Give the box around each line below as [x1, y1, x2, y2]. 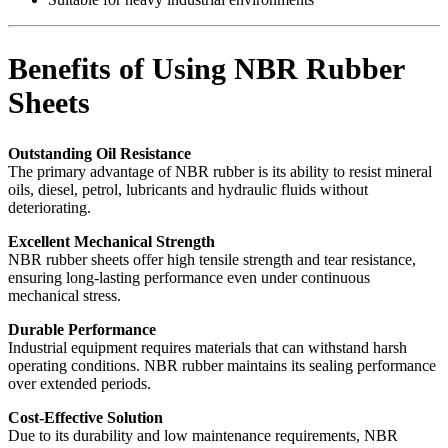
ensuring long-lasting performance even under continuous [8, 269, 370, 287]
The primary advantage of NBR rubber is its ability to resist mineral [8, 163, 432, 181]
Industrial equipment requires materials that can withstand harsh [8, 339, 407, 357]
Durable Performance [8, 321, 156, 339]
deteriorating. [8, 199, 91, 217]
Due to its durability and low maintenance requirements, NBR [8, 427, 398, 445]
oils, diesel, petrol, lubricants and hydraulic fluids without [8, 181, 368, 199]
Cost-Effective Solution [8, 409, 163, 427]
